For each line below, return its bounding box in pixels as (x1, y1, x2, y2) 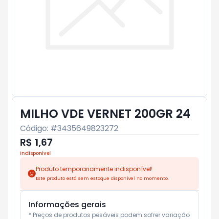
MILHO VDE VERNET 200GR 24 (20, 106, 191, 122)
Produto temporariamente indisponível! (36, 165, 153, 173)
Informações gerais (28, 199, 106, 210)
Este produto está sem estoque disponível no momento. (36, 175, 169, 181)
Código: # (20, 123, 57, 134)
